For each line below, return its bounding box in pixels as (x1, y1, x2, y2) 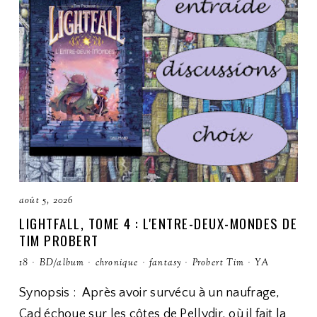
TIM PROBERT (19, 230, 99, 250)
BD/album (39, 257, 85, 270)
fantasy (149, 257, 182, 270)
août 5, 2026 (19, 195, 74, 207)
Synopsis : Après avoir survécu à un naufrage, (19, 286, 280, 300)
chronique (95, 257, 139, 270)
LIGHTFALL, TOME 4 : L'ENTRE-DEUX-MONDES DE (19, 213, 297, 233)
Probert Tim (192, 257, 245, 270)
